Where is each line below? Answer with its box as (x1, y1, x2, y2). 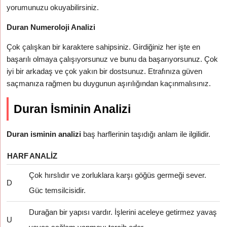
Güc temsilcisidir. (29, 186, 86, 195)
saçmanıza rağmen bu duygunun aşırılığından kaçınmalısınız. (7, 79, 211, 88)
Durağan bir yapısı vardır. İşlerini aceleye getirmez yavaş (29, 208, 217, 216)
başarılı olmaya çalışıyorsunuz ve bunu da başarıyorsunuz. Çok (7, 55, 218, 63)
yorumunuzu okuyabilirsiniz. (7, 3, 99, 12)
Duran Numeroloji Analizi (7, 23, 96, 31)
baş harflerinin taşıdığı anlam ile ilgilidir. (81, 130, 211, 138)
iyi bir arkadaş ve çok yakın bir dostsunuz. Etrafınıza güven (7, 67, 203, 75)
